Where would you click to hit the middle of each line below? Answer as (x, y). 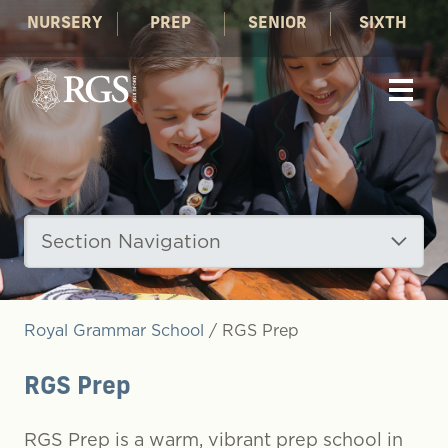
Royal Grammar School (114, 330)
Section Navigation (131, 241)
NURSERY (65, 24)
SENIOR (277, 24)
